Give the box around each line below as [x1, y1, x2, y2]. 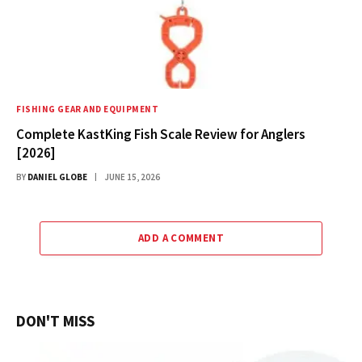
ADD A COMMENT [137, 231, 225, 246]
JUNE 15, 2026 [104, 171, 160, 183]
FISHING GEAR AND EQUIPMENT [16, 103, 159, 116]
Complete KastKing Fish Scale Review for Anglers [16, 125, 305, 144]
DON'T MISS [16, 311, 95, 331]
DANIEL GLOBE [27, 171, 87, 183]
